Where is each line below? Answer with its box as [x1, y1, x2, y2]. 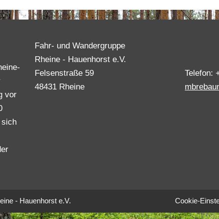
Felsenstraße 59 [34, 68, 94, 78]
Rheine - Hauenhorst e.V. [34, 55, 126, 64]
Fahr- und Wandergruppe [34, 41, 125, 50]
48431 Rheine [34, 82, 85, 91]
